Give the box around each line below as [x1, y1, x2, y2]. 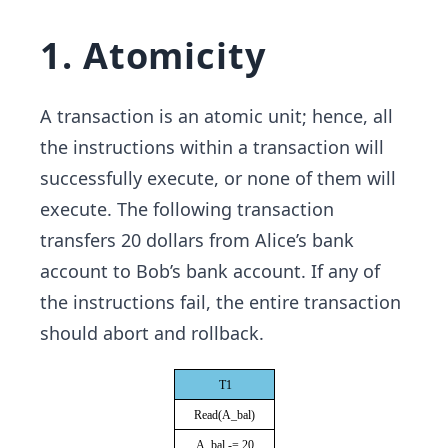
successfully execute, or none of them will [40, 166, 396, 190]
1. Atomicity [40, 31, 266, 80]
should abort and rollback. [40, 321, 264, 345]
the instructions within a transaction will [40, 135, 384, 159]
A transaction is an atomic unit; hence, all [40, 104, 393, 128]
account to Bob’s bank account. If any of [40, 259, 380, 283]
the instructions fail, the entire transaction [40, 290, 401, 314]
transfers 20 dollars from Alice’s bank [40, 228, 354, 252]
